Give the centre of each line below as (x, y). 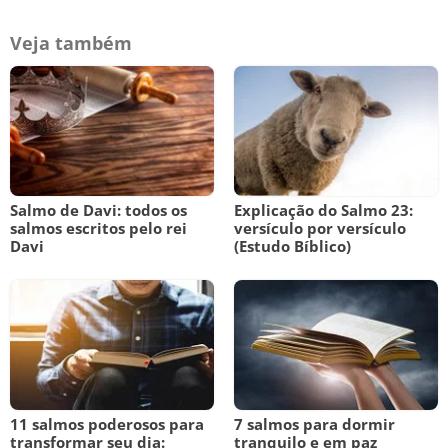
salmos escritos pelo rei (98, 228)
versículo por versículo (320, 228)
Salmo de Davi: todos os (98, 210)
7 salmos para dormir (314, 424)
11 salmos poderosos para (107, 424)
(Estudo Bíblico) (292, 246)
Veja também (71, 43)
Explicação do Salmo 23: (323, 210)
